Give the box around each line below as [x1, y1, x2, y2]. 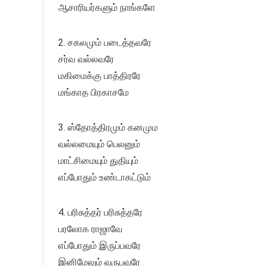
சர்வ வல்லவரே [58, 53, 114, 65]
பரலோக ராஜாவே [58, 223, 122, 235]
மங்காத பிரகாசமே [58, 86, 129, 98]
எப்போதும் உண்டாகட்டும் [58, 171, 151, 183]
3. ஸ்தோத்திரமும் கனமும [58, 121, 158, 133]
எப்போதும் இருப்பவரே [58, 239, 141, 251]
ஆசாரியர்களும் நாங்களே [58, 1, 156, 13]
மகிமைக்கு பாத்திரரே [58, 69, 141, 81]
